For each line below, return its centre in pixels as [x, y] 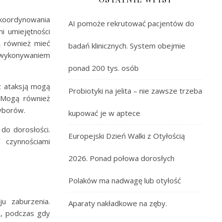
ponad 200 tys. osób [104, 68]
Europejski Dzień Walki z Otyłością [127, 136]
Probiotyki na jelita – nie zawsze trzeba [135, 91]
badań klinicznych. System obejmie [127, 46]
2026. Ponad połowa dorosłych [121, 158]
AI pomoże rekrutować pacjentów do [131, 23]
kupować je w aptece [104, 113]
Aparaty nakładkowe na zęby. [118, 203]
